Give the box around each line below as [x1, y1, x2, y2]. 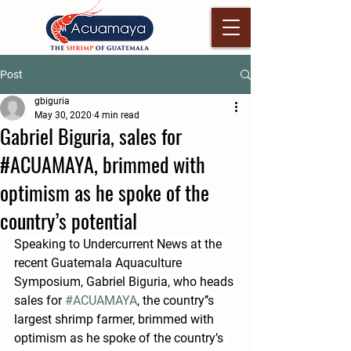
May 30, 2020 [34, 110, 92, 121]
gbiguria [34, 96, 70, 107]
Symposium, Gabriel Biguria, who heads [14, 274, 237, 289]
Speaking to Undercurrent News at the [14, 237, 225, 251]
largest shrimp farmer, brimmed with [14, 312, 217, 327]
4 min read [94, 110, 139, 121]
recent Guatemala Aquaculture [14, 255, 185, 270]
